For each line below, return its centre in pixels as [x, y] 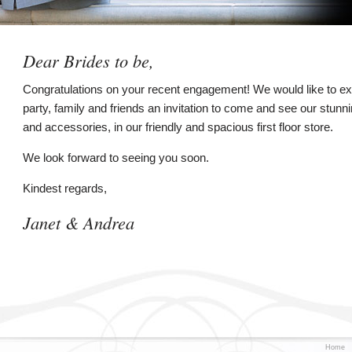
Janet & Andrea [79, 222]
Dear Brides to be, [88, 60]
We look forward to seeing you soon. [116, 158]
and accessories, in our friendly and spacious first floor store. [178, 126]
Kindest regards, [65, 189]
